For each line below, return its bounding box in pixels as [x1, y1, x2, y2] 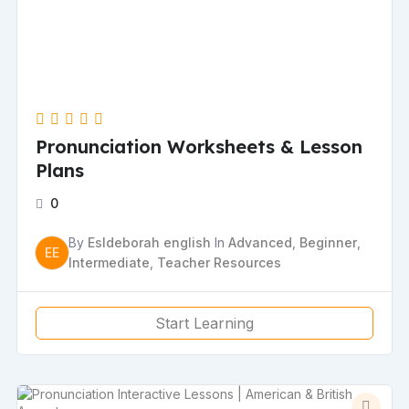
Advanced [228, 234, 293, 250]
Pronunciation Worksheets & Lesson [36, 134, 363, 158]
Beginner [299, 234, 358, 250]
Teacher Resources [157, 254, 282, 270]
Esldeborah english [88, 234, 212, 250]
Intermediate [68, 254, 151, 270]
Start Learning [155, 313, 254, 332]
